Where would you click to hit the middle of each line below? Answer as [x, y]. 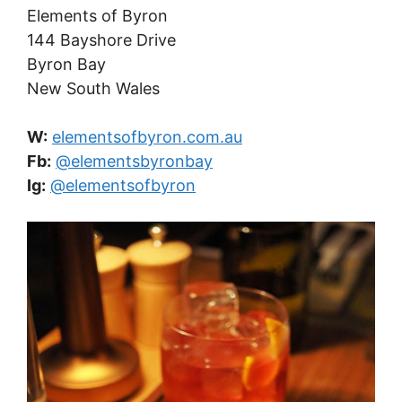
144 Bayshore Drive [101, 40]
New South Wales [93, 89]
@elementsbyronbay [134, 162]
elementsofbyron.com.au [147, 137]
